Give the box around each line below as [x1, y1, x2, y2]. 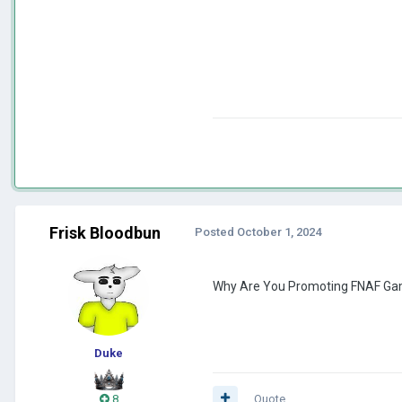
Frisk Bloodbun [49, 223, 161, 242]
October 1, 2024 [237, 224, 321, 239]
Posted [195, 224, 237, 239]
